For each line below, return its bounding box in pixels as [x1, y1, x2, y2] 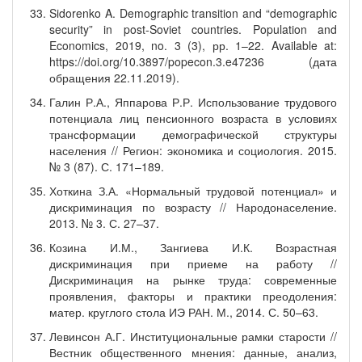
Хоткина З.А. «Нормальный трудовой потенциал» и [49, 183, 337, 199]
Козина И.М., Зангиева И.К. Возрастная [49, 239, 337, 255]
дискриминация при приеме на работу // [49, 255, 337, 271]
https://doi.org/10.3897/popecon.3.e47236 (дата [49, 53, 337, 69]
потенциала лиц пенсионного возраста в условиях [49, 110, 337, 126]
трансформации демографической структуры [49, 126, 337, 142]
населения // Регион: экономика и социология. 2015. [49, 142, 337, 158]
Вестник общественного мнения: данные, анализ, [49, 344, 337, 360]
